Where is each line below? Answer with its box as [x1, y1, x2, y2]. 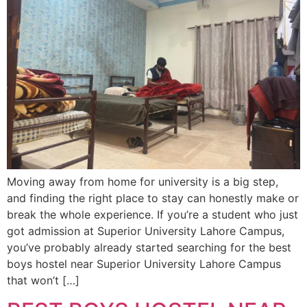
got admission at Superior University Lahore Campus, [7, 223, 284, 238]
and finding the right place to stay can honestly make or [7, 191, 299, 205]
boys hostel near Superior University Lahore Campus [7, 256, 281, 271]
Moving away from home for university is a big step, [7, 174, 278, 188]
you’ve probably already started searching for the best [7, 240, 291, 254]
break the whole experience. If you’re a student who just [7, 207, 298, 221]
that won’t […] [7, 273, 79, 287]
